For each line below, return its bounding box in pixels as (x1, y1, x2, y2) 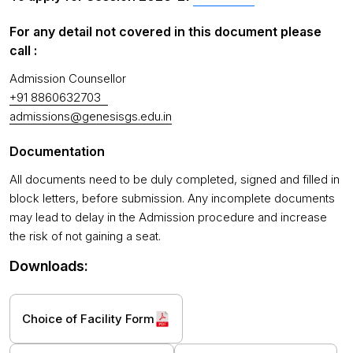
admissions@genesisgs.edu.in (9, 109, 172, 124)
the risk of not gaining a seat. (9, 229, 161, 243)
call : (9, 43, 37, 58)
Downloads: (9, 258, 88, 274)
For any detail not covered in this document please (9, 24, 321, 39)
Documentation (9, 143, 105, 159)
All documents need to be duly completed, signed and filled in (9, 172, 340, 187)
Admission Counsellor (9, 71, 126, 86)
